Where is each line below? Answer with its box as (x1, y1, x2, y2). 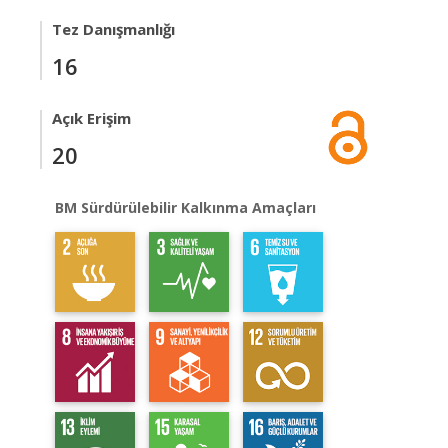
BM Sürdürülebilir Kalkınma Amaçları (55, 198, 316, 217)
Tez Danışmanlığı (52, 19, 175, 39)
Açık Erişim (52, 108, 131, 128)
